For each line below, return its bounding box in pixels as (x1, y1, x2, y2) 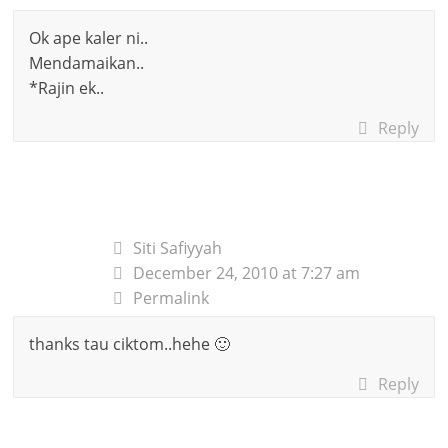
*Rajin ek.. (29, 76, 105, 99)
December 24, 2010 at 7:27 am (133, 261, 361, 284)
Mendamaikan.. (29, 51, 145, 74)
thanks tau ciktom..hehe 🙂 (29, 332, 231, 355)
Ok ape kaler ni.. (29, 26, 149, 49)
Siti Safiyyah (133, 236, 223, 259)
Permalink (133, 286, 210, 309)
